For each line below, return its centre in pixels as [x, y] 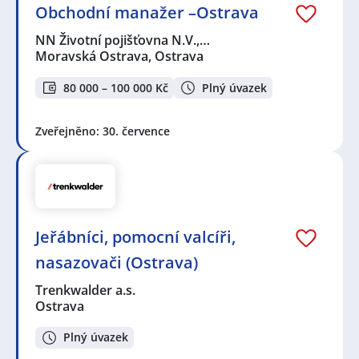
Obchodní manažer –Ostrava [147, 13]
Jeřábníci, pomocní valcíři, [135, 237]
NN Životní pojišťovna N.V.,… [123, 40]
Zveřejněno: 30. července [103, 131]
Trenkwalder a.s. [86, 290]
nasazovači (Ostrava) [117, 263]
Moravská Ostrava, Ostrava [119, 56]
